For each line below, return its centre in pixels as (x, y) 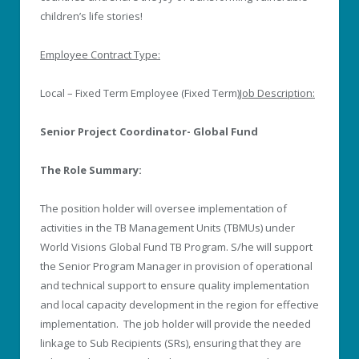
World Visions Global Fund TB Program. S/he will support (176, 247)
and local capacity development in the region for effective (179, 305)
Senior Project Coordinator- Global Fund (149, 132)
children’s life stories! (91, 16)
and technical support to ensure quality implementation (175, 286)
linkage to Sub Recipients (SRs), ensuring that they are (171, 343)
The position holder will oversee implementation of (163, 209)
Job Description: (277, 93)
